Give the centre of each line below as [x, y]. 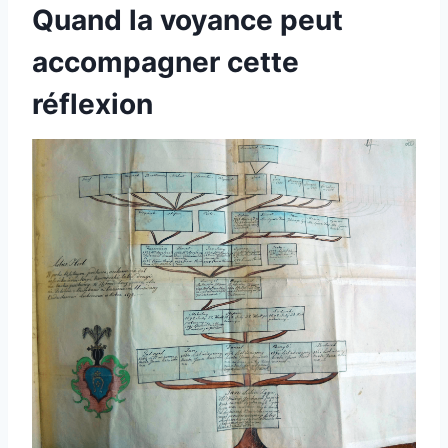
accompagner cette [165, 61]
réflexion [92, 103]
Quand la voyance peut [187, 19]
